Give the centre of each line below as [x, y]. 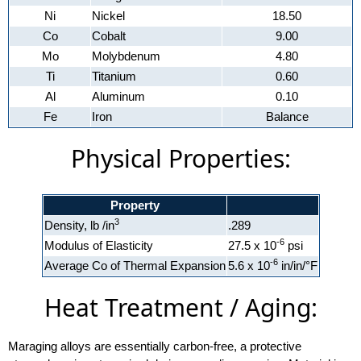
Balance [287, 116]
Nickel [108, 16]
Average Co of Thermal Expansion [135, 266]
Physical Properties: [180, 158]
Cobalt [109, 36]
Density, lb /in [79, 225]
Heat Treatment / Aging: [180, 307]
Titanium [114, 76]
